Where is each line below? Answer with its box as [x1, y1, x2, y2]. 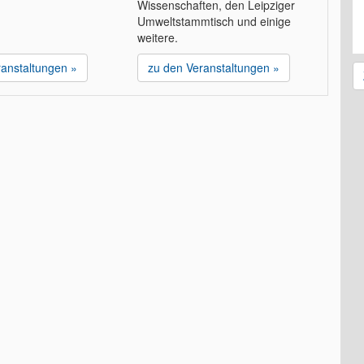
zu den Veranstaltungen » [147, 59, 279, 76]
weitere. [136, 29, 178, 46]
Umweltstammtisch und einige [136, 13, 291, 30]
